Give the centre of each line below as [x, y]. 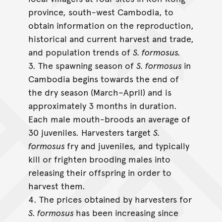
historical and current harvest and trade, [111, 39]
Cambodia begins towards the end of [103, 79]
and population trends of [80, 52]
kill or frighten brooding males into [99, 159]
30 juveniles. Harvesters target [90, 132]
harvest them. [56, 186]
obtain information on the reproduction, [111, 25]
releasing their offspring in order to [100, 172]
